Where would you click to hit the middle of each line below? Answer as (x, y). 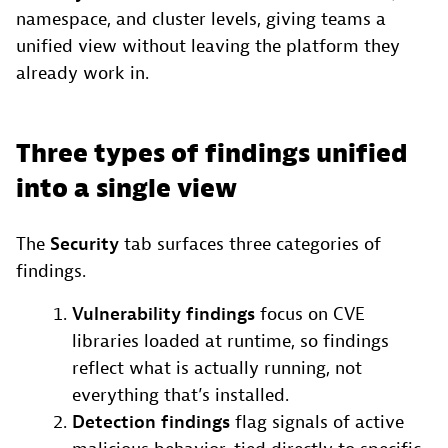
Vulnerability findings (163, 314)
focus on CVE (310, 314)
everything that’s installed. (180, 395)
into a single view (126, 188)
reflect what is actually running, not (217, 368)
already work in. (82, 73)
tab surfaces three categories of (250, 244)
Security (84, 244)
